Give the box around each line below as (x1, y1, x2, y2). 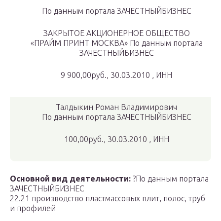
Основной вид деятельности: (10, 174, 131, 184)
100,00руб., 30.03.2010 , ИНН (64, 135, 169, 144)
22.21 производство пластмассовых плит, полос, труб (10, 194, 205, 203)
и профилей (10, 204, 56, 213)
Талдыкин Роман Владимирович (56, 103, 177, 112)
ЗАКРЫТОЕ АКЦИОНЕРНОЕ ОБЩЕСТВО (43, 29, 190, 38)
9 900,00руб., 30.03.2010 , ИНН (61, 71, 172, 80)
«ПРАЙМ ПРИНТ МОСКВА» (30, 38, 130, 48)
